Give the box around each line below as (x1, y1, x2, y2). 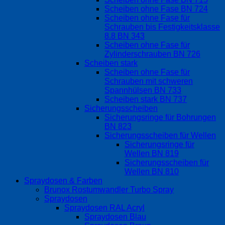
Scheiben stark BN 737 (104, 95, 187, 104)
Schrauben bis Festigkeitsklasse (104, 23, 220, 32)
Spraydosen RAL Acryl (64, 203, 145, 212)
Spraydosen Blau (84, 212, 146, 221)
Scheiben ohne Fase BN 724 (104, 5, 208, 14)
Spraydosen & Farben (24, 176, 102, 185)
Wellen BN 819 (125, 149, 179, 158)
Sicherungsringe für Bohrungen (104, 113, 216, 122)
